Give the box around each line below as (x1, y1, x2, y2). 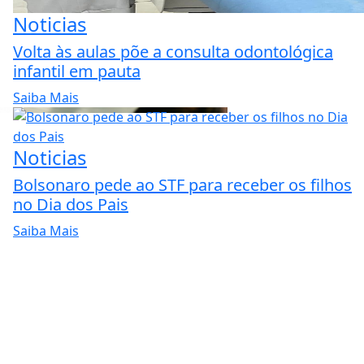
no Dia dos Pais (13, 193, 128, 216)
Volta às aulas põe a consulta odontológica (13, 41, 333, 63)
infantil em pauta (13, 60, 141, 83)
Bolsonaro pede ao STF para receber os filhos (13, 174, 352, 197)
